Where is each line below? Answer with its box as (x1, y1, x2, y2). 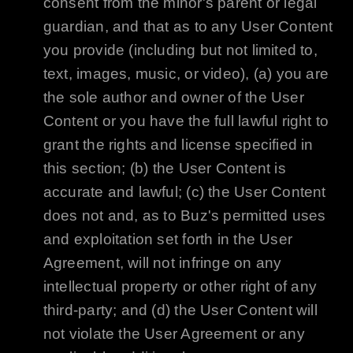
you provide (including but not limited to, (43, 42, 318, 59)
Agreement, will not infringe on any (43, 255, 282, 272)
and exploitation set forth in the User (43, 231, 293, 248)
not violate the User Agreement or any (43, 325, 305, 343)
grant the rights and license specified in (43, 136, 314, 154)
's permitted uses (207, 207, 326, 225)
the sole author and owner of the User (43, 89, 304, 106)
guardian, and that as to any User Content (43, 18, 333, 35)
